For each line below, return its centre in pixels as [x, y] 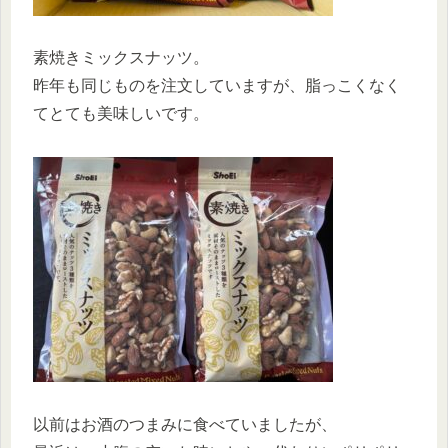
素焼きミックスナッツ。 [121, 58]
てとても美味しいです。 [121, 114]
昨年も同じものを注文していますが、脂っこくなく [217, 86]
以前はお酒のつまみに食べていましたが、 [185, 424]
